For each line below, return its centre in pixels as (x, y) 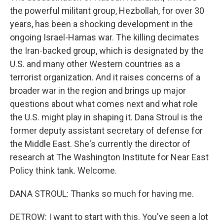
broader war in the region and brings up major (98, 91)
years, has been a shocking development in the (101, 24)
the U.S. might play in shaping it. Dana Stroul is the (106, 117)
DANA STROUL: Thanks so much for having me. (102, 194)
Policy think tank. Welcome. (63, 170)
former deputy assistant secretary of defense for (106, 130)
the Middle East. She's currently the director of (100, 144)
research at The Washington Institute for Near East (109, 157)
